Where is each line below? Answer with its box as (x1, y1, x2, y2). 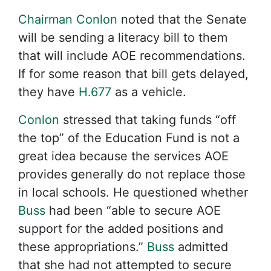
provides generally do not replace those (18, 167, 246, 181)
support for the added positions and (18, 221, 223, 236)
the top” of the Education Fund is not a (18, 131, 240, 145)
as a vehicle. (111, 85, 186, 99)
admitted (174, 240, 228, 254)
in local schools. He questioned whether (18, 185, 248, 200)
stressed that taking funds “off (59, 113, 236, 127)
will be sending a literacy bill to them (18, 30, 227, 45)
